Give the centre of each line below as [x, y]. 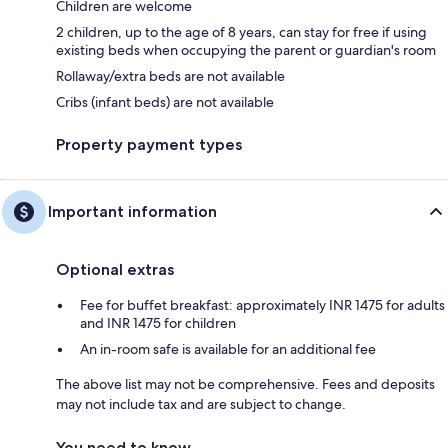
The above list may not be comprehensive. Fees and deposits [245, 384]
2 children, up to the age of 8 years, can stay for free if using [241, 32]
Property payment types [149, 145]
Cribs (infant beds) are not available [165, 102]
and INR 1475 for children [158, 323]
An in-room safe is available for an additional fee [228, 349]
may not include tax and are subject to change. [201, 404]
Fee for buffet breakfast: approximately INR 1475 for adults [262, 305]
